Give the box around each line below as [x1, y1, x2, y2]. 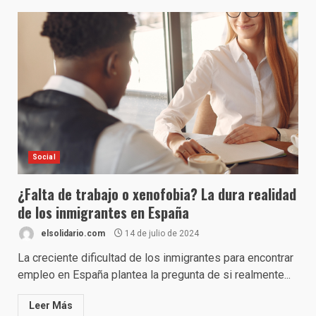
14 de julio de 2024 [123, 228, 199, 238]
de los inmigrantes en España [18, 202, 189, 223]
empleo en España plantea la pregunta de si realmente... [18, 268, 291, 281]
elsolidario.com [39, 228, 105, 238]
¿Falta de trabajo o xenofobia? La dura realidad [18, 183, 296, 205]
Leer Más [29, 300, 73, 311]
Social [32, 153, 56, 161]
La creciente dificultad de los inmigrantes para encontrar [18, 251, 293, 265]
